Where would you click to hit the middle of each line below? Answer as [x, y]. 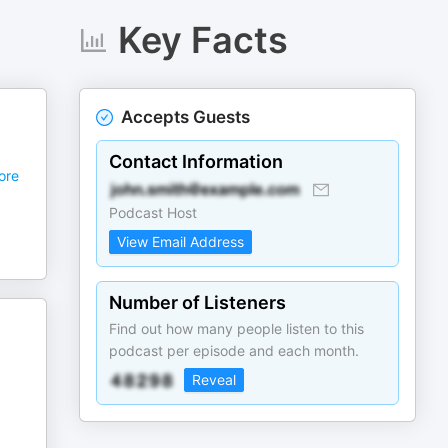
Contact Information [196, 161]
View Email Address [181, 241]
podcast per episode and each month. [234, 350]
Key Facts [202, 40]
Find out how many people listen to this [237, 328]
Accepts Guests [186, 117]
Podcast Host [153, 212]
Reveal [214, 379]
